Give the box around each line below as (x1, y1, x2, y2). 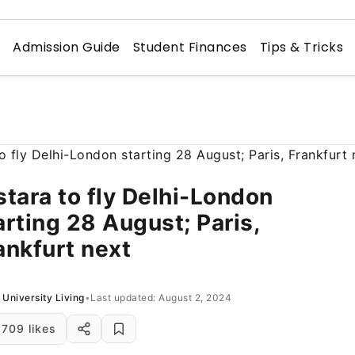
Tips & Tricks (259, 38, 344, 56)
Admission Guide (13, 38, 120, 56)
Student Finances (132, 38, 247, 56)
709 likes (2, 322, 56, 335)
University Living (2, 291, 85, 303)
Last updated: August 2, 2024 (90, 291, 231, 303)
